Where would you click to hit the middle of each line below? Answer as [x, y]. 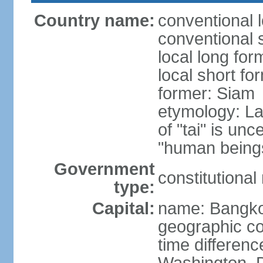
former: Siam [206, 93]
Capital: [123, 208]
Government [104, 169]
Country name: [94, 21]
